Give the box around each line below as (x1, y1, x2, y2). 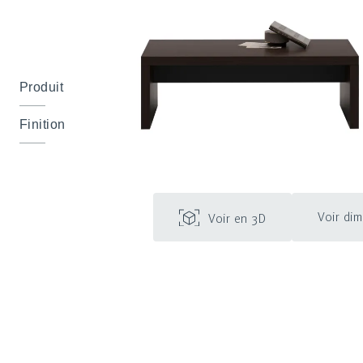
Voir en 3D (208, 207, 266, 228)
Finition (19, 117, 66, 131)
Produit (19, 80, 64, 94)
